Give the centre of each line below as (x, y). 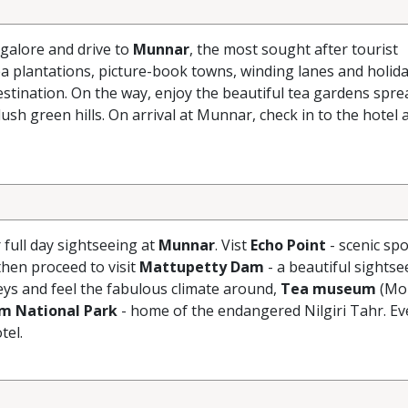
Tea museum (328, 289)
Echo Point (288, 245)
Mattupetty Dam (202, 267)
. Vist (233, 245)
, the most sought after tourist (294, 49)
